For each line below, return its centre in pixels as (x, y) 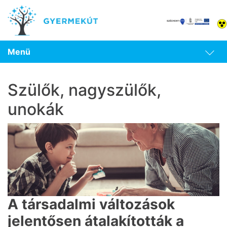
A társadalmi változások (91, 204)
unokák (36, 109)
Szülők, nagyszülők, (84, 90)
